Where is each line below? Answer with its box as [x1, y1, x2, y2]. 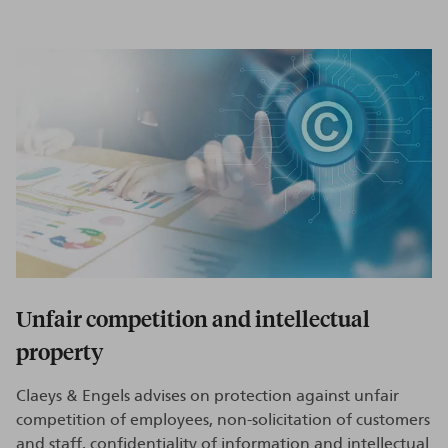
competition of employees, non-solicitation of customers [16, 412, 430, 429]
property [16, 337, 103, 366]
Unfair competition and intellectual [16, 304, 370, 333]
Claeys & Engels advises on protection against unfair [16, 388, 399, 405]
